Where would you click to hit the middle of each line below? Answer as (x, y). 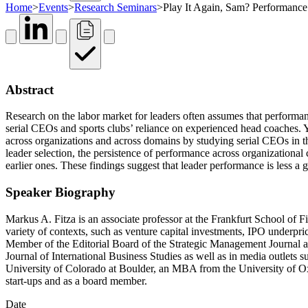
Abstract (30, 89)
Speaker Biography (60, 192)
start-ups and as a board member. (76, 280)
